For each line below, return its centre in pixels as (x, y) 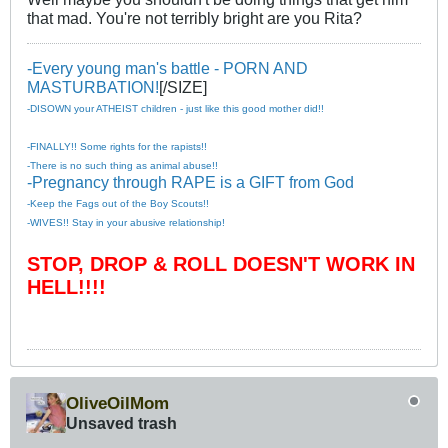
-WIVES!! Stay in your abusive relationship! (126, 223)
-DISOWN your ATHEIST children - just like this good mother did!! (175, 109)
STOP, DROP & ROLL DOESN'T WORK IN (221, 264)
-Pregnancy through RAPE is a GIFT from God (190, 182)
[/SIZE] (183, 87)
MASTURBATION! (93, 87)
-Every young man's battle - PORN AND (167, 68)
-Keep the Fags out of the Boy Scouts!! (118, 204)
